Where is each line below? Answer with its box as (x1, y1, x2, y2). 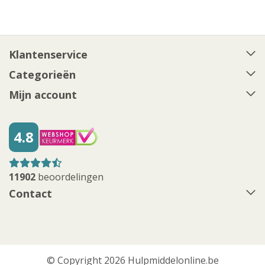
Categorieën (9, 67, 76, 82)
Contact (9, 186, 52, 201)
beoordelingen (35, 170, 104, 183)
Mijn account (9, 87, 77, 102)
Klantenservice (9, 47, 88, 62)
